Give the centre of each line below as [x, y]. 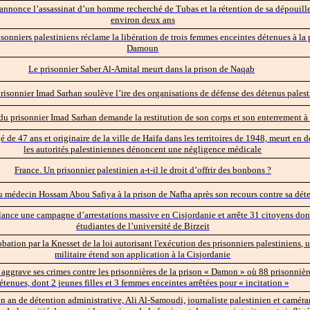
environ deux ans [143, 19]
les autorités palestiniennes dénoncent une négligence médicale [143, 149]
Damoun [143, 48]
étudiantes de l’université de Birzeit [143, 226]
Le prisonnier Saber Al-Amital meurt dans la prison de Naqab [142, 69]
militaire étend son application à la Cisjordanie [143, 254]
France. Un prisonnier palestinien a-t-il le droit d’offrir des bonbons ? [143, 170]
